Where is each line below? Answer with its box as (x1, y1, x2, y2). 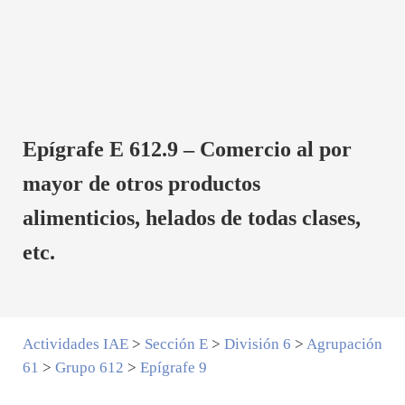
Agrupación (306, 334, 382, 353)
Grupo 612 (54, 358, 124, 376)
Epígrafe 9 (139, 358, 207, 376)
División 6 (223, 334, 291, 353)
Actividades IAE (22, 334, 128, 353)
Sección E (144, 334, 208, 353)
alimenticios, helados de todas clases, (22, 206, 361, 231)
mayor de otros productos (22, 172, 260, 196)
